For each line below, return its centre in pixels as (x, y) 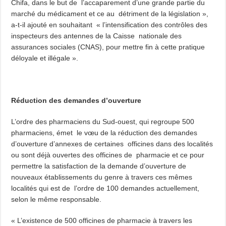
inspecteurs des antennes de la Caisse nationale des (97, 36)
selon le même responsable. (56, 199)
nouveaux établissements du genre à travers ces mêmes (102, 177)
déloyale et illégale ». (45, 58)
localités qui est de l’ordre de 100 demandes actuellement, (105, 188)
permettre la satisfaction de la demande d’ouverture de (100, 166)
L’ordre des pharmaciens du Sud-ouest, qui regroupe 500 (103, 121)
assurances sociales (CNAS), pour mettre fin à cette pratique (109, 47)
